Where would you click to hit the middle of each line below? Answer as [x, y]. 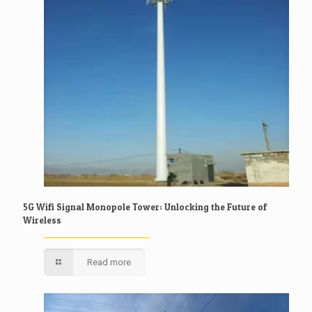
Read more [109, 263]
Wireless [42, 220]
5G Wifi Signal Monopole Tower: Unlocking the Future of [145, 207]
